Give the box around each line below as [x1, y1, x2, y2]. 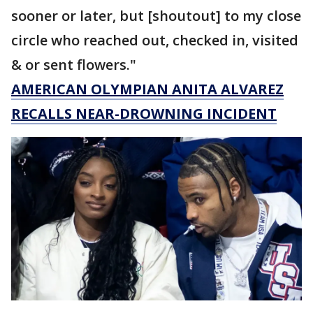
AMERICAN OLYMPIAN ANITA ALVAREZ [11, 80, 284, 99]
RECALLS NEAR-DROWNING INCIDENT [11, 104, 277, 124]
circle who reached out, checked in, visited [11, 31, 298, 50]
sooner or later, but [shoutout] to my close [11, 6, 301, 26]
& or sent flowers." [11, 55, 136, 75]
